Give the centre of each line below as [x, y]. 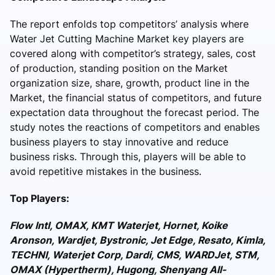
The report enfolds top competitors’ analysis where [129, 24]
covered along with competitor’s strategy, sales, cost [133, 53]
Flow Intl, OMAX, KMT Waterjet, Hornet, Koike [119, 225]
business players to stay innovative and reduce [119, 141]
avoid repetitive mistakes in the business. [106, 171]
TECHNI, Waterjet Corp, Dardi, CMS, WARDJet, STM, [134, 254]
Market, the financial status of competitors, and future [136, 97]
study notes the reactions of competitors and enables [135, 127]
